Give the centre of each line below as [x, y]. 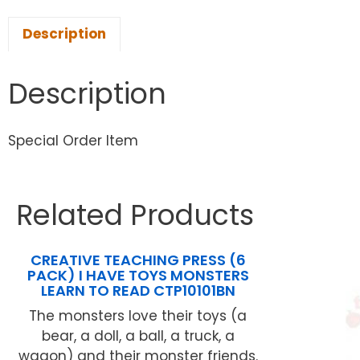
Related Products [135, 215]
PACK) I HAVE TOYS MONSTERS [138, 276]
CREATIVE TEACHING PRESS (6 [138, 260]
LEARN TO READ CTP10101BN [138, 291]
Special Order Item [73, 141]
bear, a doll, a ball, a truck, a [138, 336]
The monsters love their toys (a [138, 316]
